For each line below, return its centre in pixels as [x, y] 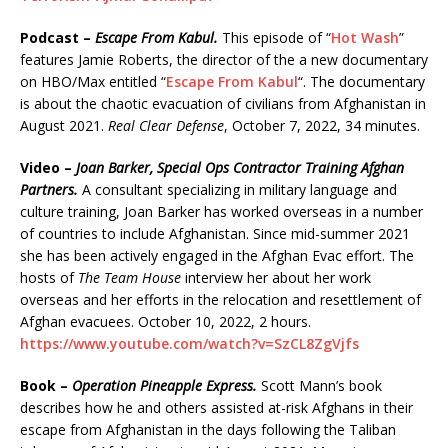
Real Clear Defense [166, 125]
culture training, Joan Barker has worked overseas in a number [221, 211]
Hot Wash [365, 37]
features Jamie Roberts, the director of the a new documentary [224, 59]
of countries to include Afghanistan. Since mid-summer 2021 [215, 233]
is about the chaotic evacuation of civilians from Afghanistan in [223, 103]
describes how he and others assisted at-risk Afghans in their [216, 407]
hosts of [49, 277]
